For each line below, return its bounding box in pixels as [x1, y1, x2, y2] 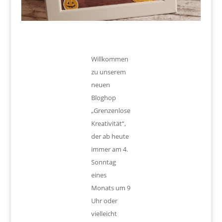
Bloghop [91, 93, 116, 103]
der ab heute [91, 132, 129, 141]
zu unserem [91, 67, 126, 77]
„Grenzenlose [91, 106, 131, 115]
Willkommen [91, 55, 129, 64]
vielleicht [91, 209, 117, 219]
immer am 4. [91, 145, 128, 154]
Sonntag [91, 158, 116, 167]
